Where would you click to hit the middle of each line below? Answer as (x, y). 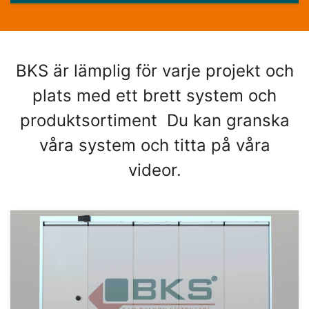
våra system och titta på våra (154, 146)
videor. (154, 170)
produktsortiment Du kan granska (154, 121)
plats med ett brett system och (154, 96)
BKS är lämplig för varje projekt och (154, 71)
